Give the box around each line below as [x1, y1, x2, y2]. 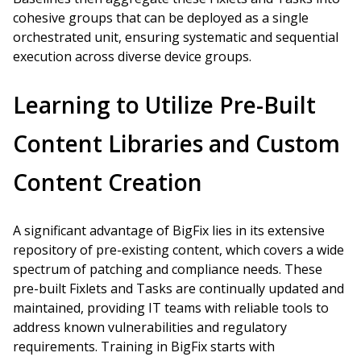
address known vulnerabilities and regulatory [13, 318, 287, 336]
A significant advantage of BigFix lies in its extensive [13, 222, 325, 239]
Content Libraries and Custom [13, 128, 340, 159]
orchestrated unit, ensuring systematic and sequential [13, 28, 338, 46]
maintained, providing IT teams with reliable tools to [13, 299, 329, 317]
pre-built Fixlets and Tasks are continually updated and [13, 280, 344, 297]
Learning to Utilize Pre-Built [13, 89, 316, 120]
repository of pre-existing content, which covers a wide [13, 241, 344, 259]
